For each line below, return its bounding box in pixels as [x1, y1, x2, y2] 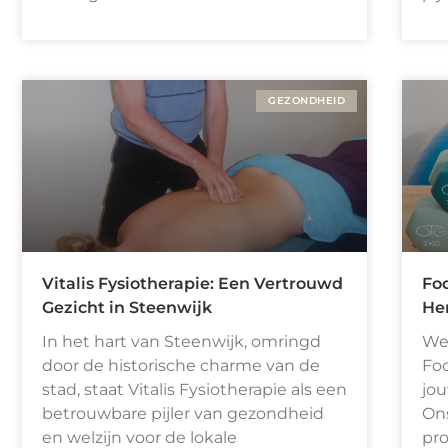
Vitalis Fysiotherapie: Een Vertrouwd [42, 274, 343, 294]
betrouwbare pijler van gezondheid [42, 404, 324, 424]
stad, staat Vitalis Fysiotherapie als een [42, 380, 347, 400]
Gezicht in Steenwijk [42, 298, 212, 318]
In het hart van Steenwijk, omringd [42, 332, 321, 352]
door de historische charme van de [42, 356, 320, 376]
